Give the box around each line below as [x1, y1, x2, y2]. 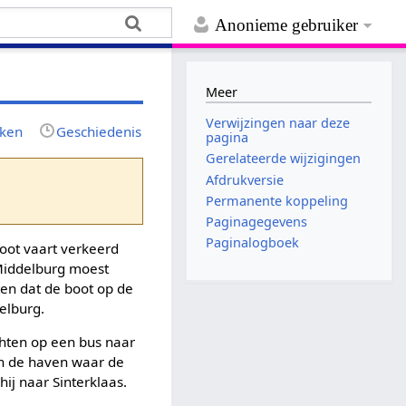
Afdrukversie [206, 170, 285, 188]
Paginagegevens [206, 212, 308, 230]
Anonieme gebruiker [215, 15, 359, 35]
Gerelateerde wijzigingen [206, 150, 362, 168]
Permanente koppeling [206, 191, 349, 209]
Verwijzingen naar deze [206, 114, 351, 132]
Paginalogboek [206, 234, 300, 252]
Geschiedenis [56, 121, 142, 140]
